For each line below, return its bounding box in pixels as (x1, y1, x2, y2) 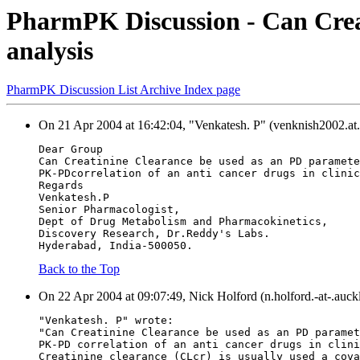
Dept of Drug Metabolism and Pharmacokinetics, (39, 215, 328, 228)
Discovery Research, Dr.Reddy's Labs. (39, 227, 270, 240)
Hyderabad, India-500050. (39, 239, 193, 252)
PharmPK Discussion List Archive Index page (6, 83, 240, 97)
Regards (39, 179, 84, 192)
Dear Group (39, 143, 103, 156)
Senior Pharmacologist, (39, 203, 180, 216)
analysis (6, 36, 93, 65)
